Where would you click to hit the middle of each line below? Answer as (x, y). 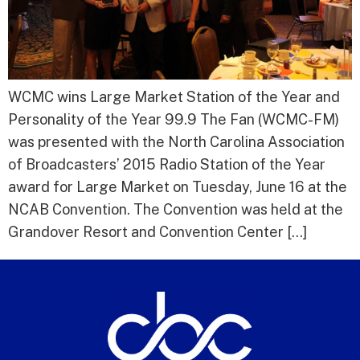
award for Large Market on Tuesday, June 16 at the (178, 187)
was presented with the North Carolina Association (176, 142)
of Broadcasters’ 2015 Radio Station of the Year (167, 165)
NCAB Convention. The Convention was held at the (176, 210)
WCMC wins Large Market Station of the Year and (174, 97)
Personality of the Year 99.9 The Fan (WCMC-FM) (174, 120)
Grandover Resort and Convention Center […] (157, 232)
